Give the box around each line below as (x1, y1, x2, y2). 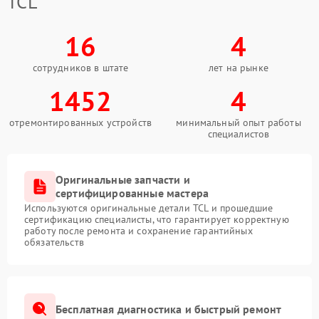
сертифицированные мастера (56, 186, 209, 200)
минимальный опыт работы (176, 116, 301, 129)
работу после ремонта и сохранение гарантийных (24, 224, 253, 237)
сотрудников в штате (32, 61, 129, 74)
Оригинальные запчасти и (56, 172, 190, 187)
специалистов (207, 127, 270, 140)
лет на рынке (209, 61, 268, 74)
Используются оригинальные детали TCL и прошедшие (24, 202, 273, 214)
